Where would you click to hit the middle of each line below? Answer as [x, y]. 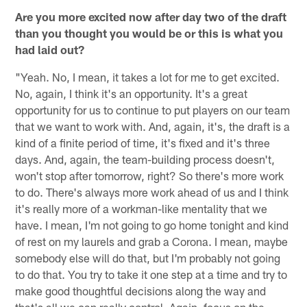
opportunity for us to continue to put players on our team [153, 110]
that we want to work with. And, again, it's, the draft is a [153, 126]
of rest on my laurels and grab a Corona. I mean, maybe [152, 242]
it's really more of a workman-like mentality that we [142, 209]
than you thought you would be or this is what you [149, 33]
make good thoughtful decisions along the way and [141, 291]
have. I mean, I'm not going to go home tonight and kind [152, 225]
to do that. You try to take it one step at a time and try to [151, 274]
